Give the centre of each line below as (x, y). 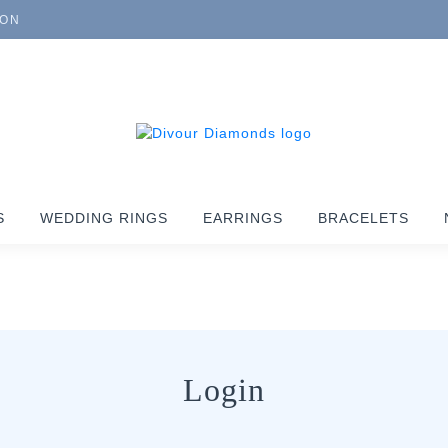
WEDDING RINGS (104, 218)
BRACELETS (363, 218)
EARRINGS (243, 218)
